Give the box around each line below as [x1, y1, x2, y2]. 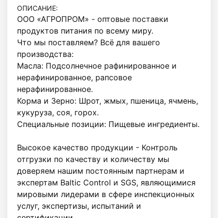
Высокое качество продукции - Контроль [17, 142, 178, 152]
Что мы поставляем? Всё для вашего [17, 37, 160, 47]
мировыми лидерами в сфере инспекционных [17, 189, 195, 199]
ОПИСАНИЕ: [17, 3, 58, 12]
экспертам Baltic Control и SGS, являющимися [17, 177, 196, 187]
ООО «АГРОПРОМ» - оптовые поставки [17, 14, 168, 24]
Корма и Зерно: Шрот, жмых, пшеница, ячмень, [17, 95, 198, 106]
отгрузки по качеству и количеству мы [17, 154, 169, 164]
